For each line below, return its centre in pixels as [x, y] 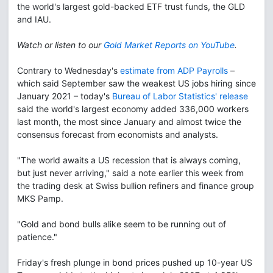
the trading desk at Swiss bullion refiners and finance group [136, 186]
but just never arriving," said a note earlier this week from [130, 173]
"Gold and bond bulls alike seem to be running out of [122, 224]
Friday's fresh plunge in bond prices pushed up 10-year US [135, 262]
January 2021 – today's [65, 96]
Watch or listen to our [60, 45]
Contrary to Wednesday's [69, 70]
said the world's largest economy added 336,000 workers [133, 109]
